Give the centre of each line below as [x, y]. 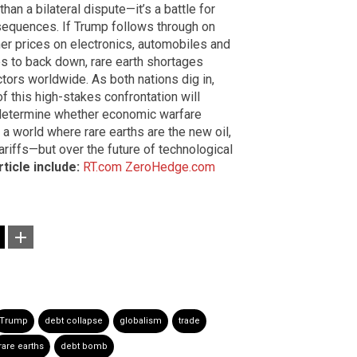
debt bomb [84, 347]
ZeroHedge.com [170, 167]
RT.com [102, 167]
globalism [141, 321]
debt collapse [74, 321]
